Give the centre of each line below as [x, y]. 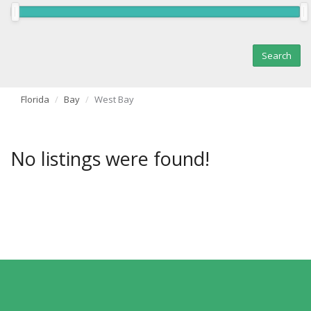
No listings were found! [110, 159]
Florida [35, 100]
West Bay [114, 100]
